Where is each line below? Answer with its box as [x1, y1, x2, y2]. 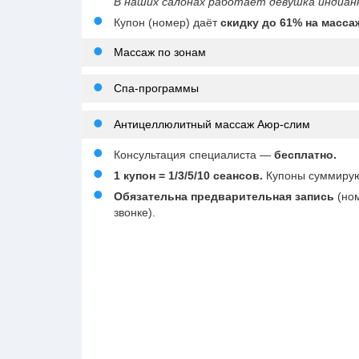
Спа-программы [114, 81, 199, 95]
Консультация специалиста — [114, 147, 274, 161]
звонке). [114, 205, 155, 219]
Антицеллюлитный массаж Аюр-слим [114, 117, 310, 131]
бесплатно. [274, 147, 337, 161]
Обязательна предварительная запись [114, 189, 337, 203]
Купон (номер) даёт [114, 15, 220, 29]
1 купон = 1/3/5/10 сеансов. [114, 168, 263, 182]
